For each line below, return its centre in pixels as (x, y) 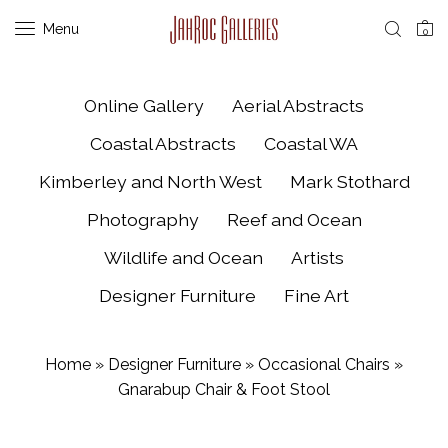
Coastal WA (311, 143)
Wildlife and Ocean (183, 257)
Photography (142, 219)
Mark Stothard (349, 181)
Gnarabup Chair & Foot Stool (224, 389)
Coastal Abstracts (163, 143)
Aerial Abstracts (298, 105)
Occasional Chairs (324, 364)
